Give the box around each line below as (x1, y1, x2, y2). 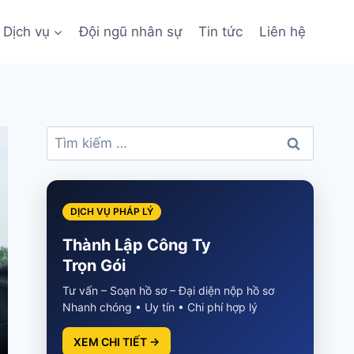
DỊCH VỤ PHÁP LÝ (70, 205, 154, 218)
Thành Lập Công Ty (62, 235, 212, 255)
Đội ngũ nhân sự (79, 23, 183, 40)
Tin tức (198, 23, 243, 40)
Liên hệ (258, 23, 306, 40)
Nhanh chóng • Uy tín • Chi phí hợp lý (62, 300, 258, 314)
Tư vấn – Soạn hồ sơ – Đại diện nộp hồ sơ (62, 284, 275, 298)
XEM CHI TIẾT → (73, 335, 160, 349)
